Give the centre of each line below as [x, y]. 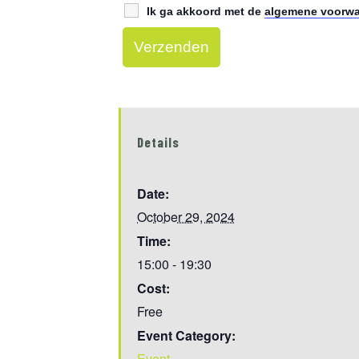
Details [158, 142]
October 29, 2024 [186, 217]
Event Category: [186, 335]
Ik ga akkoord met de [206, 11]
